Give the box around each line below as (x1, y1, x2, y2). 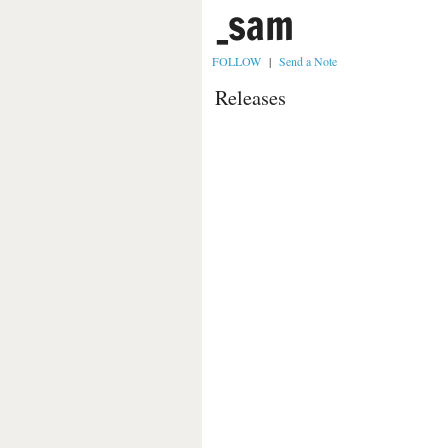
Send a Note (279, 53, 337, 69)
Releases (215, 83, 286, 111)
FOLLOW (212, 53, 261, 69)
